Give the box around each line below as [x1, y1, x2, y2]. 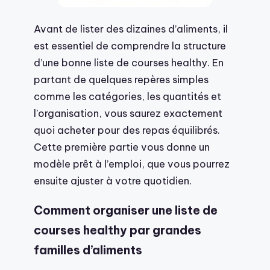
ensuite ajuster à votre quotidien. [34, 174, 192, 187]
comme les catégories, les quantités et [34, 90, 221, 103]
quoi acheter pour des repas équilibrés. [34, 124, 220, 137]
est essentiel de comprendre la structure [34, 39, 226, 52]
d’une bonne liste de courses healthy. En [34, 56, 224, 69]
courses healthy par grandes [34, 223, 201, 238]
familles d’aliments [34, 243, 142, 258]
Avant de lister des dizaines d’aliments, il [34, 22, 228, 36]
